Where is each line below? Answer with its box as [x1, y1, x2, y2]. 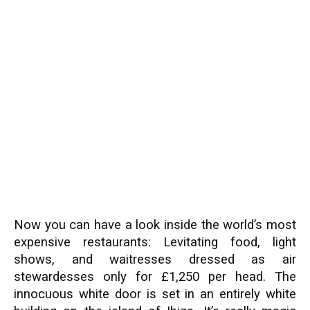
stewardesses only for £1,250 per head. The [14, 269, 296, 284]
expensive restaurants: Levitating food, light [14, 235, 296, 250]
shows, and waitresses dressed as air [14, 252, 296, 267]
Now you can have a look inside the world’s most [14, 217, 296, 232]
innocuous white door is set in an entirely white [14, 286, 296, 302]
